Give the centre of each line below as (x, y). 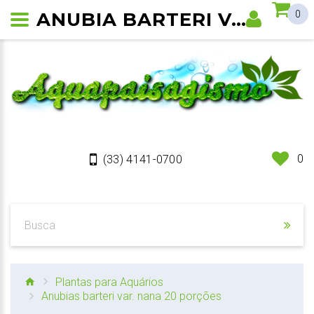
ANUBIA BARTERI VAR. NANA (239, 20)
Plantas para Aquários (109, 282)
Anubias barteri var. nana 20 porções (131, 296)
